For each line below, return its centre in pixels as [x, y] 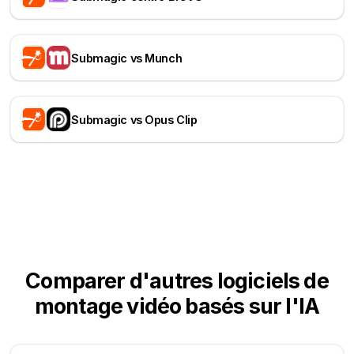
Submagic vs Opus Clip [134, 119]
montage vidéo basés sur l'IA [177, 306]
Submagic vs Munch [127, 58]
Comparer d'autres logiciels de [177, 281]
